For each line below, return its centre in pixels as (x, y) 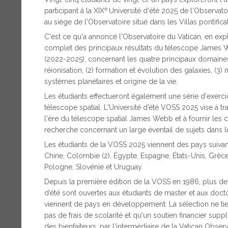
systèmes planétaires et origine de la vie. (111, 81)
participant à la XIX (74, 10)
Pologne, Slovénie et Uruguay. (94, 167)
